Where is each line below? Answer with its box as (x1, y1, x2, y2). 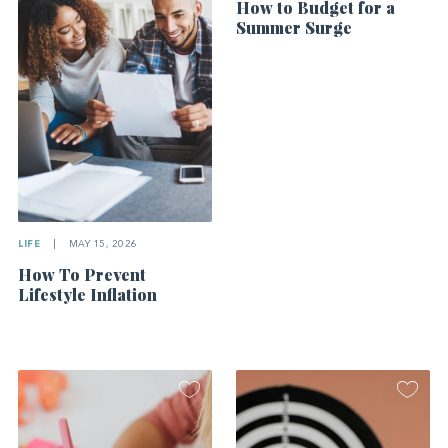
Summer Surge (236, 17, 353, 39)
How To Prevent (18, 263, 147, 285)
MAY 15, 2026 (66, 239, 138, 249)
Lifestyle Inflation (18, 283, 158, 305)
